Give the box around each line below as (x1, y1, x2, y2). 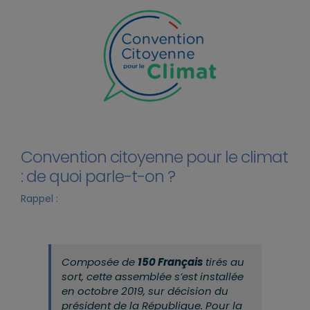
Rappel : (21, 192, 58, 206)
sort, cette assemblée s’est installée (62, 269, 244, 284)
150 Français (138, 255, 203, 270)
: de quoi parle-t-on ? (21, 164, 175, 188)
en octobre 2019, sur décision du (62, 284, 228, 299)
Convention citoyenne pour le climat (21, 145, 288, 168)
